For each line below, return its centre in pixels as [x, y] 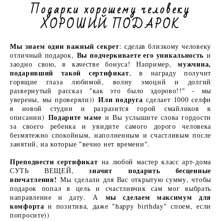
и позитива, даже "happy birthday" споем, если [128, 206]
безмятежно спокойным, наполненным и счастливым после [110, 135]
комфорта [27, 206]
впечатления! [35, 180]
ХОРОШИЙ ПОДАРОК [110, 25]
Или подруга [121, 100]
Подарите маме [75, 117]
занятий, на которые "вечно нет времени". [81, 144]
